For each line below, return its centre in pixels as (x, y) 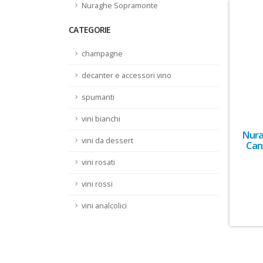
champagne (102, 54)
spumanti (98, 97)
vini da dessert (107, 141)
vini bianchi (101, 119)
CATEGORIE (90, 30)
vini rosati (98, 162)
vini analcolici (104, 206)
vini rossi (97, 184)
